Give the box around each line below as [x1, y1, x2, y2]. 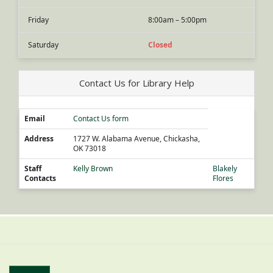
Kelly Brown [73, 163, 113, 174]
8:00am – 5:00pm [148, 15, 207, 25]
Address [24, 133, 54, 144]
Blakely [213, 163, 237, 174]
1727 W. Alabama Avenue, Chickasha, [73, 133, 200, 144]
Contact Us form [73, 113, 129, 124]
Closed [148, 40, 172, 50]
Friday [28, 15, 49, 25]
